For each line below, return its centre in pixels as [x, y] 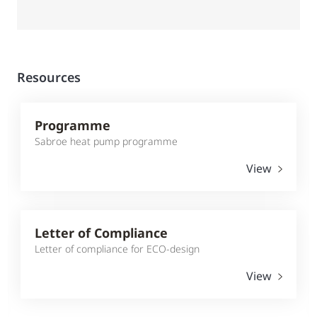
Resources [49, 77]
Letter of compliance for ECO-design [117, 248]
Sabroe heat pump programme [106, 141]
